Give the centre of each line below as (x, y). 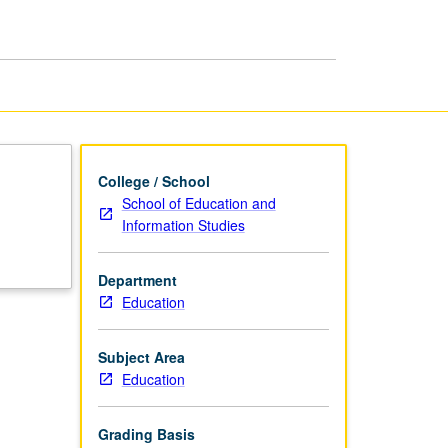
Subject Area (141, 356)
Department (137, 279)
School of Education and (198, 202)
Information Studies (183, 224)
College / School (153, 180)
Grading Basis (146, 433)
